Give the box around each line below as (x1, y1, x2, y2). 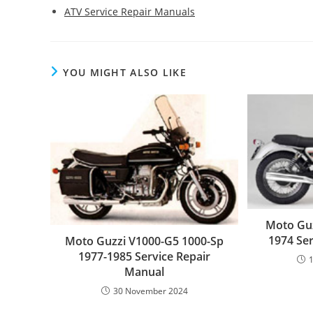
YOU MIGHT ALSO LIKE (63, 66, 187, 79)
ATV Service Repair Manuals (64, 5, 195, 18)
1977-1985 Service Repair (78, 249, 211, 265)
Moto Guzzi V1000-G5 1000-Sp (65, 233, 224, 249)
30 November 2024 (112, 285, 188, 298)
